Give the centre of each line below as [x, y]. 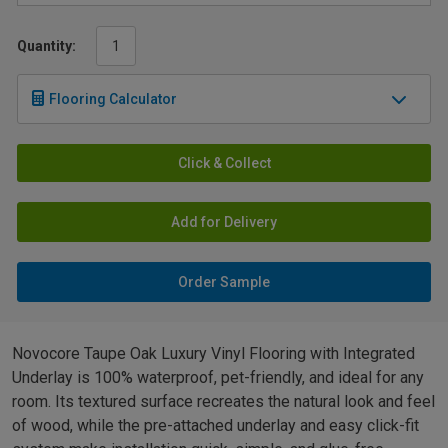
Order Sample [224, 282]
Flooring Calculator [113, 99]
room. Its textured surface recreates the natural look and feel [223, 402]
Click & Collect [224, 163]
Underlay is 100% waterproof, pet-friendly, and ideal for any [218, 378]
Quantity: [46, 46]
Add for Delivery [224, 222]
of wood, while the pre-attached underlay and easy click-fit [215, 426]
